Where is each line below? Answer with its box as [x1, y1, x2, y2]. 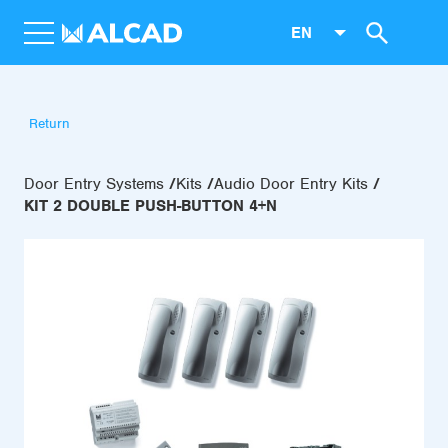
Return [29, 115, 70, 132]
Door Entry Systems [24, 174, 164, 194]
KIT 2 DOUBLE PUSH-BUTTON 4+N [24, 196, 277, 216]
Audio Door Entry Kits [214, 174, 368, 194]
